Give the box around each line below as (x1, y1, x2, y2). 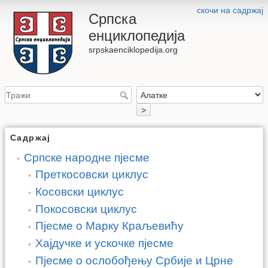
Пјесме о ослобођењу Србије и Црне (35, 254, 234, 267)
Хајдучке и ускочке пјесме (35, 236, 174, 249)
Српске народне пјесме (24, 151, 150, 164)
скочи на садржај (197, 5, 263, 15)
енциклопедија (89, 28, 185, 44)
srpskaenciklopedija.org (89, 45, 178, 54)
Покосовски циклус (35, 202, 138, 215)
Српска (89, 11, 136, 27)
